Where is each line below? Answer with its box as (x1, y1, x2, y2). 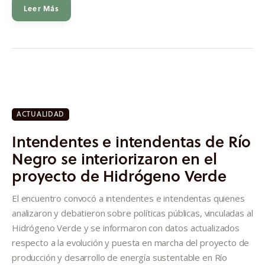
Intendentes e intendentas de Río (12, 130, 251, 152)
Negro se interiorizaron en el (12, 147, 217, 169)
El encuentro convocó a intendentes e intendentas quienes (12, 192, 245, 204)
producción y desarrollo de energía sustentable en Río (12, 251, 228, 263)
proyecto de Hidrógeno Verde (12, 164, 227, 186)
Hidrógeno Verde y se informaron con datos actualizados (12, 221, 240, 234)
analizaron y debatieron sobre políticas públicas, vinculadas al (12, 206, 253, 219)
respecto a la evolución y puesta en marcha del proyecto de (12, 236, 250, 248)
